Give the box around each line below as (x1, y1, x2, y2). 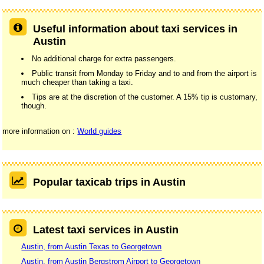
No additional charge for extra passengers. (32, 54, 177, 63)
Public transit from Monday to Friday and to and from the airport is (32, 68, 258, 78)
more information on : (2, 126, 78, 136)
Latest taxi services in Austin (32, 223, 179, 236)
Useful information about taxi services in (32, 23, 237, 35)
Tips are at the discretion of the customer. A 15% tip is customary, (32, 93, 258, 102)
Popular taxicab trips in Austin (32, 176, 186, 188)
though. (21, 101, 47, 111)
